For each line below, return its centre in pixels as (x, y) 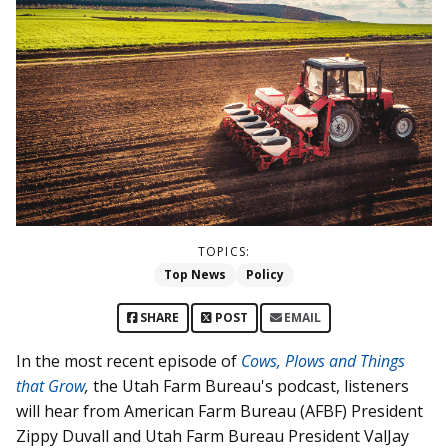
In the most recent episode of (128, 360)
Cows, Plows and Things (323, 360)
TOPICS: (224, 251)
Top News (195, 274)
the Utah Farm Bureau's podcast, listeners (249, 385)
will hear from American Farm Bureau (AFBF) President (219, 410)
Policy (265, 274)
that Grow (50, 385)
